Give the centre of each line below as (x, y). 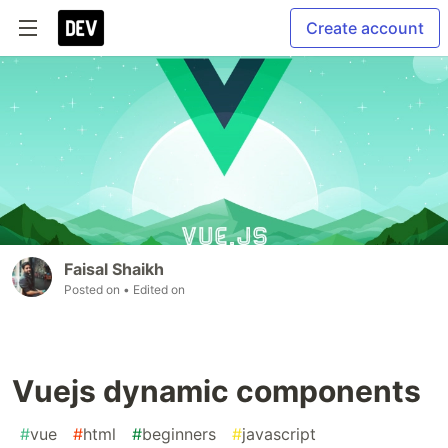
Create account (365, 28)
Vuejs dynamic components (216, 390)
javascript (279, 433)
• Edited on (154, 289)
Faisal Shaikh (114, 268)
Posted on (93, 289)
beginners (179, 433)
